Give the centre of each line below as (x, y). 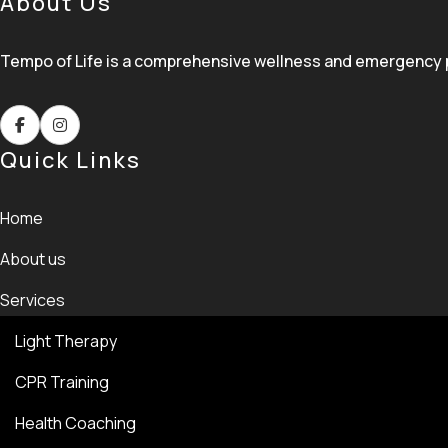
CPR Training (62, 381)
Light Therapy (66, 340)
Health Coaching (75, 422)
